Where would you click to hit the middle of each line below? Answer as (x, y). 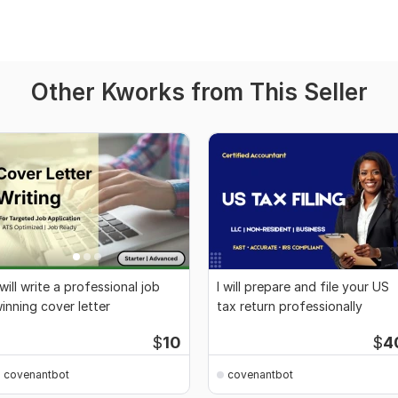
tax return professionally (290, 306)
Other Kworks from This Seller (199, 92)
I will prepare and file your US (303, 287)
